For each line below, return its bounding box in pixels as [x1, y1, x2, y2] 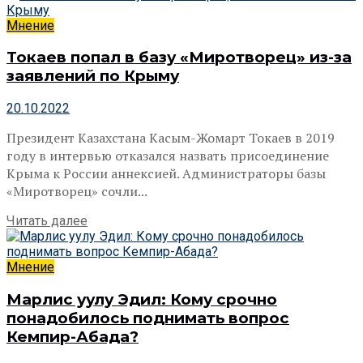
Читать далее [6, 213, 88, 229]
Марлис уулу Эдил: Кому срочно [6, 289, 277, 309]
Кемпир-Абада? [6, 327, 139, 346]
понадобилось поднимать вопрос [6, 308, 289, 327]
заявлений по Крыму [6, 66, 179, 86]
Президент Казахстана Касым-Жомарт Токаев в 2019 [6, 129, 335, 147]
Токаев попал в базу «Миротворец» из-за [6, 48, 352, 67]
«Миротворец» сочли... [6, 182, 147, 201]
